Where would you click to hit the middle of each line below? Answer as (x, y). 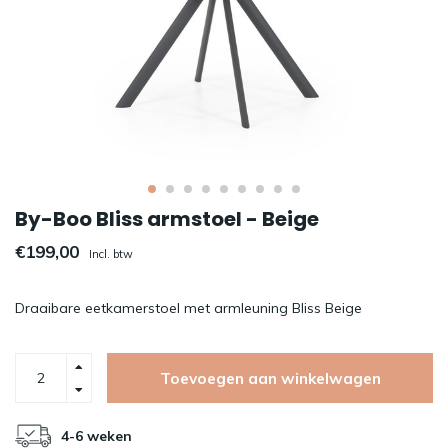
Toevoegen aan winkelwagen (270, 378)
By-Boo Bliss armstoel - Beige (167, 219)
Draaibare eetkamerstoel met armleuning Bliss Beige (188, 308)
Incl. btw (111, 254)
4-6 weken (96, 436)
